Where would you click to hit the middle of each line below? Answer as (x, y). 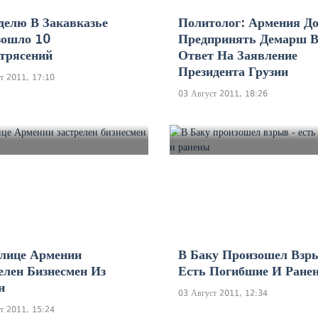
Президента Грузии (233, 71)
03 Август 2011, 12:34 (223, 293)
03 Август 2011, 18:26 (223, 93)
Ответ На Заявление (238, 55)
